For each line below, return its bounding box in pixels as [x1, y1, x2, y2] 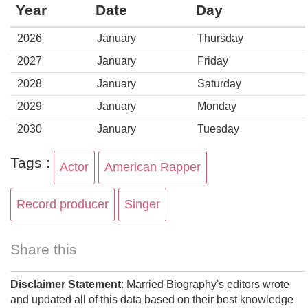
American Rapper [104, 160, 201, 174]
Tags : [10, 155, 50, 170]
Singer [124, 197, 160, 211]
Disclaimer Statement [10, 278, 121, 290]
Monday [197, 100, 236, 112]
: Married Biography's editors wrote [121, 278, 289, 290]
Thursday [197, 32, 243, 44]
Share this [10, 241, 77, 257]
